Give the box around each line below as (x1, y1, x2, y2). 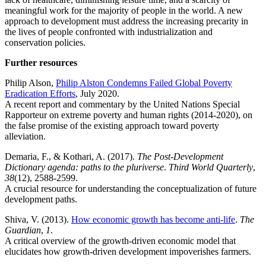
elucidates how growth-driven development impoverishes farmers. (5, 246, 254, 256)
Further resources (5, 57, 77, 68)
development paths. (5, 194, 80, 204)
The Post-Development (137, 151, 223, 161)
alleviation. (5, 131, 46, 141)
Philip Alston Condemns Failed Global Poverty (56, 77, 232, 88)
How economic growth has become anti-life (71, 214, 235, 224)
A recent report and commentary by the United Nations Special (5, 99, 240, 109)
